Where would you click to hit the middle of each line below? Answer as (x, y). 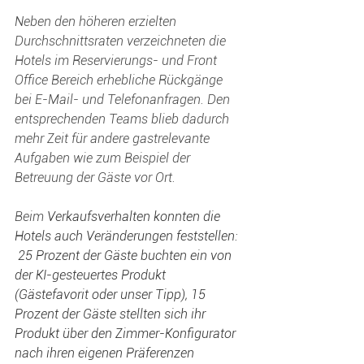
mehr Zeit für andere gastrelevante (114, 139)
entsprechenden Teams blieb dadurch (123, 119)
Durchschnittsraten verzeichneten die (122, 41)
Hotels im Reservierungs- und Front (117, 61)
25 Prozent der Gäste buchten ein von (125, 256)
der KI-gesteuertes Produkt (92, 275)
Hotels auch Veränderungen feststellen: (128, 236)
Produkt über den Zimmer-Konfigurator (127, 334)
